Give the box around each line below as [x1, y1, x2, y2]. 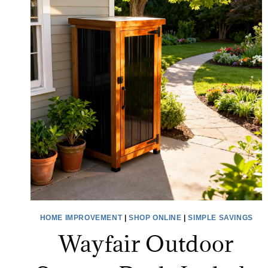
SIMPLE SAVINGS [188, 214, 253, 223]
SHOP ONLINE [128, 214, 182, 223]
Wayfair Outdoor [59, 229, 234, 258]
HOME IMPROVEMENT [39, 214, 123, 223]
